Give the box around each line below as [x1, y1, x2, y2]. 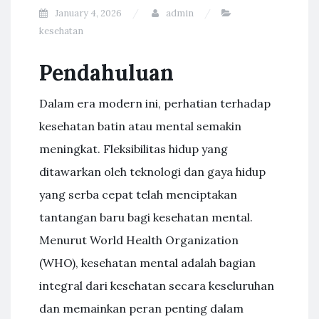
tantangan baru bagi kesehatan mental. [39, 210, 253, 224]
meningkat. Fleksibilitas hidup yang [39, 142, 228, 156]
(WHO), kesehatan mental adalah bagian [39, 256, 256, 270]
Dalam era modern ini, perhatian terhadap [39, 96, 271, 110]
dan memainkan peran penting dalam [39, 301, 244, 315]
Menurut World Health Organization [39, 233, 239, 247]
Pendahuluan [39, 59, 174, 86]
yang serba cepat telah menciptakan [39, 187, 237, 202]
